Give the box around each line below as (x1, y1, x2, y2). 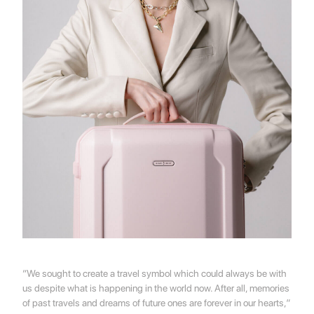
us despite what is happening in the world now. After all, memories (22, 282, 290, 294)
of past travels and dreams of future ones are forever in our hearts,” (22, 296, 291, 308)
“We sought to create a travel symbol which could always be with (22, 267, 287, 279)
